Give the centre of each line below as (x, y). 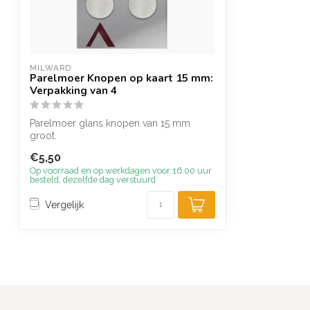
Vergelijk (64, 204)
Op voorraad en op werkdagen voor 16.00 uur (121, 171)
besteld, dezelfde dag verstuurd (93, 180)
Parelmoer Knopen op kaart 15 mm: (121, 78)
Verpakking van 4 (73, 90)
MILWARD (51, 68)
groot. (43, 136)
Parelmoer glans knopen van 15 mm (110, 123)
